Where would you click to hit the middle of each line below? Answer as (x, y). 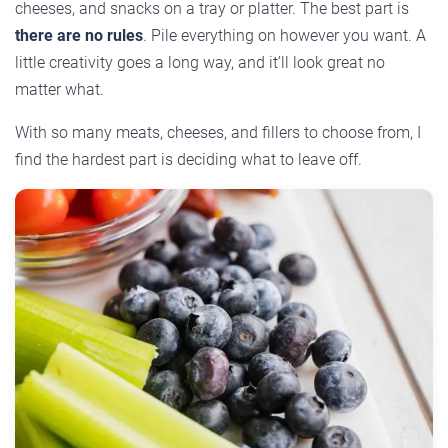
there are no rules (79, 35)
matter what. (59, 89)
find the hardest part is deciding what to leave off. (188, 159)
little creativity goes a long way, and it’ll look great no (200, 62)
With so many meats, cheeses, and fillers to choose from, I (218, 132)
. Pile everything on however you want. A (284, 35)
